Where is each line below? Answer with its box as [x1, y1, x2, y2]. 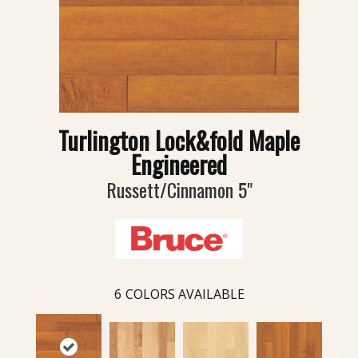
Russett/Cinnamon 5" [105, 175, 253, 205]
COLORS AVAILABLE [125, 285, 245, 304]
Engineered [131, 146, 227, 183]
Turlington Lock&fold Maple [58, 122, 300, 159]
